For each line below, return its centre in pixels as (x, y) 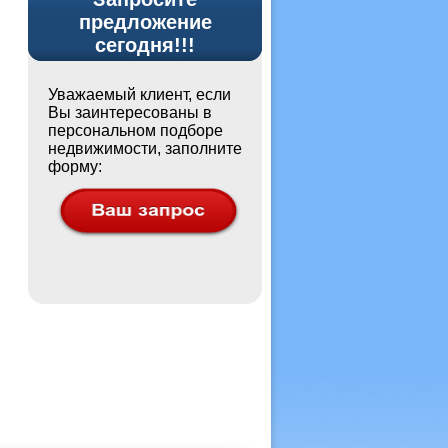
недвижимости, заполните (145, 148)
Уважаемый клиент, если (139, 94)
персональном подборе (135, 130)
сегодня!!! (145, 45)
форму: (75, 166)
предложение (145, 22)
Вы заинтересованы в (130, 112)
